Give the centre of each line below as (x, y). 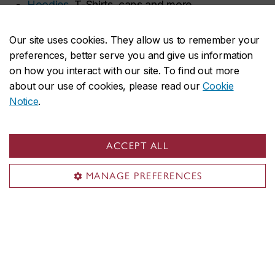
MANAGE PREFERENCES (144, 176)
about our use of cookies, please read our (106, 86)
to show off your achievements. (184, 26)
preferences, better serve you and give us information (131, 55)
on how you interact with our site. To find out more (124, 71)
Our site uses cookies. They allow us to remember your (135, 40)
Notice (24, 101)
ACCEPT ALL (137, 146)
